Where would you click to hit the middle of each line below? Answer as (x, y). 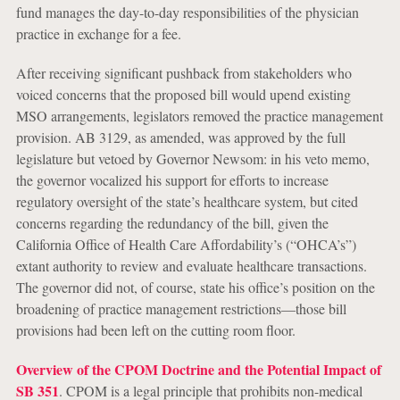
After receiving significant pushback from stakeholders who (183, 73)
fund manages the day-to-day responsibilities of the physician (187, 12)
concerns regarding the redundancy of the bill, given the (172, 223)
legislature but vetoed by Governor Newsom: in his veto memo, (192, 158)
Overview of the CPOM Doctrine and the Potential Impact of (198, 369)
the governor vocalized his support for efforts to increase (172, 180)
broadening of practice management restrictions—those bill (181, 308)
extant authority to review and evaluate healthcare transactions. (191, 266)
